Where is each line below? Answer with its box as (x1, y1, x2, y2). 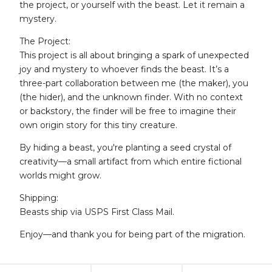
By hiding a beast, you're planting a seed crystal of (19, 142, 231, 154)
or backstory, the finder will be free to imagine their (19, 106, 236, 117)
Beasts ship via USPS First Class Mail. (19, 206, 174, 218)
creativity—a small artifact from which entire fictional (19, 156, 242, 168)
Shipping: (19, 192, 58, 204)
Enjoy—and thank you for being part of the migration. (19, 229, 245, 240)
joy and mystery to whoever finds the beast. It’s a (19, 64, 229, 75)
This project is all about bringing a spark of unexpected (19, 50, 249, 61)
